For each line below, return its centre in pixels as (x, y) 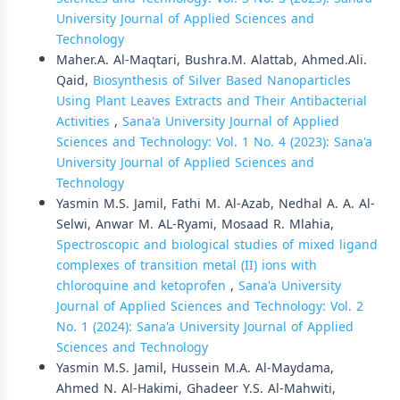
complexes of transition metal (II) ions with (187, 266)
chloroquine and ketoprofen (143, 286)
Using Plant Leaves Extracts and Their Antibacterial (212, 101)
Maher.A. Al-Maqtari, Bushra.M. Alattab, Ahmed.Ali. (212, 60)
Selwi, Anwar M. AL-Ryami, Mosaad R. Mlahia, (195, 225)
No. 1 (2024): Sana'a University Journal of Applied (205, 327)
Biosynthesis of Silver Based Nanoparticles (222, 81)
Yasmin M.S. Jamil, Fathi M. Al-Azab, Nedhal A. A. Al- (216, 204)
